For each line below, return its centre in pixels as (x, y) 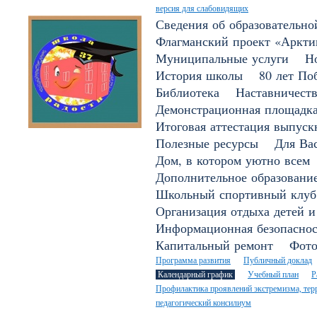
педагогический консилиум (203, 303)
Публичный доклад (278, 260)
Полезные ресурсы (207, 143)
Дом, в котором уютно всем (233, 160)
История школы (199, 75)
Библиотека (188, 92)
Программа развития (193, 260)
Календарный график (195, 275)
